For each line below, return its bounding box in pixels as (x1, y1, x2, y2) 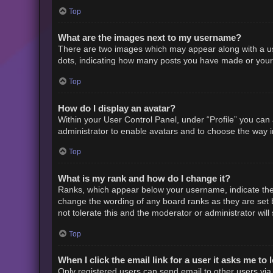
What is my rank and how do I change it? (57, 172, 230, 183)
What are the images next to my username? (57, 32, 241, 43)
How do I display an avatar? (57, 102, 175, 113)
